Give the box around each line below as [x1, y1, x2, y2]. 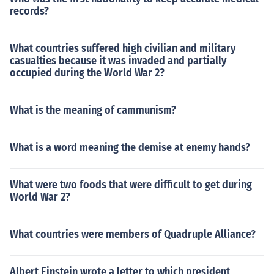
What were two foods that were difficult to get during [10, 178, 252, 191]
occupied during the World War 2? [10, 66, 165, 80]
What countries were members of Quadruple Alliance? [10, 228, 256, 241]
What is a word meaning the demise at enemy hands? [10, 141, 250, 154]
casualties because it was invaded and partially [10, 54, 226, 67]
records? [10, 4, 49, 18]
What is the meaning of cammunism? [10, 103, 176, 117]
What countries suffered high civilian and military [10, 42, 235, 55]
